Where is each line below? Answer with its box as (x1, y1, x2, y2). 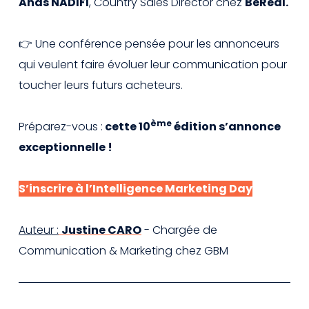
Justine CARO (61, 222, 141, 239)
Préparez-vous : (19, 119, 103, 135)
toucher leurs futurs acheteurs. (19, 77, 183, 94)
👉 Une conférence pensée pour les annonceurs (19, 36, 279, 52)
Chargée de (150, 222, 217, 239)
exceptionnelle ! (19, 139, 112, 156)
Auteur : (19, 222, 59, 239)
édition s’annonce (172, 119, 281, 135)
